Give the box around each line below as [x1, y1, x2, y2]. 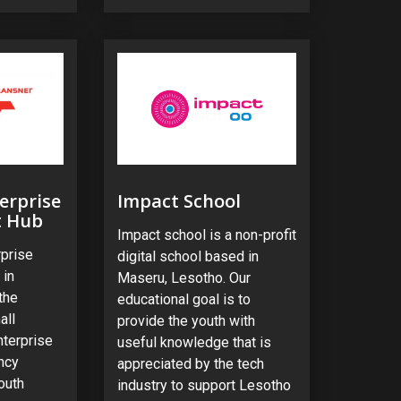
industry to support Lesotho [116, 377, 291, 395]
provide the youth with [116, 312, 255, 330]
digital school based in [116, 248, 259, 266]
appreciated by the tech [116, 355, 264, 373]
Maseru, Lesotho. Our [116, 269, 251, 287]
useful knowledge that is [116, 334, 271, 352]
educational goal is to [116, 291, 251, 309]
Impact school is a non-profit [116, 226, 296, 244]
